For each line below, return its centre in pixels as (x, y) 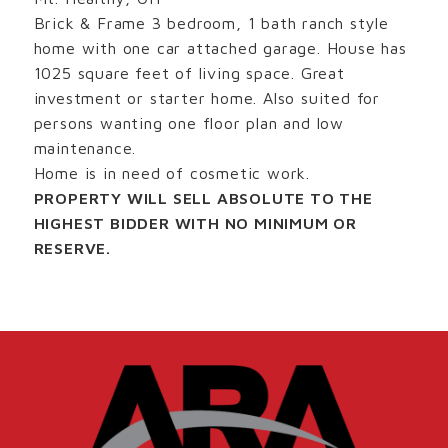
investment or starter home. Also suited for (206, 97)
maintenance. (85, 147)
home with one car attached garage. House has (220, 47)
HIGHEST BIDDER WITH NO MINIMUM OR (195, 222)
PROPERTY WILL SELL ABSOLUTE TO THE (203, 197)
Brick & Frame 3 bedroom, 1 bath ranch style (211, 22)
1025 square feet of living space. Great (189, 72)
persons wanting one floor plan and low (188, 122)
